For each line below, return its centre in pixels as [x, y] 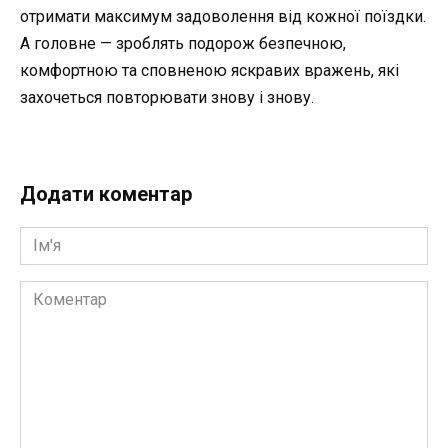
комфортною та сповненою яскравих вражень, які [209, 70]
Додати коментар [106, 193]
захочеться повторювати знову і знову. [167, 97]
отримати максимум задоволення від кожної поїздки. [223, 16]
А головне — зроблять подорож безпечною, [183, 43]
